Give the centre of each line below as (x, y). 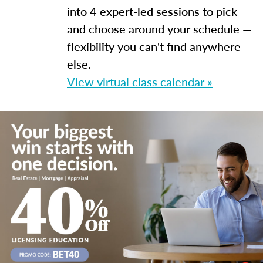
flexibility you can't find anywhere (154, 46)
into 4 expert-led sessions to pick (152, 11)
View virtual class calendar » (140, 82)
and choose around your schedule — (159, 29)
